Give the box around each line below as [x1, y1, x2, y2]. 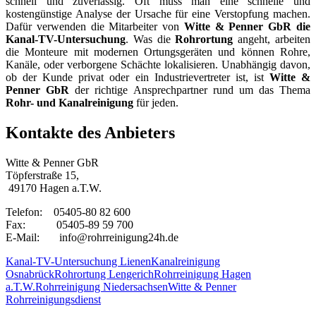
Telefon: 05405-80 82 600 [6, 206, 130, 219]
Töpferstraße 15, [6, 169, 79, 182]
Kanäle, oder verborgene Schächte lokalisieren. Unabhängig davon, [6, 59, 310, 71]
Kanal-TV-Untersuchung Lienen [6, 255, 151, 268]
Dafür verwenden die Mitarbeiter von [6, 20, 184, 33]
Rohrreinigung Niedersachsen [35, 281, 168, 293]
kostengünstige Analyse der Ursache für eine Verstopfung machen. [6, 8, 310, 20]
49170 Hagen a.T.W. [6, 182, 102, 195]
